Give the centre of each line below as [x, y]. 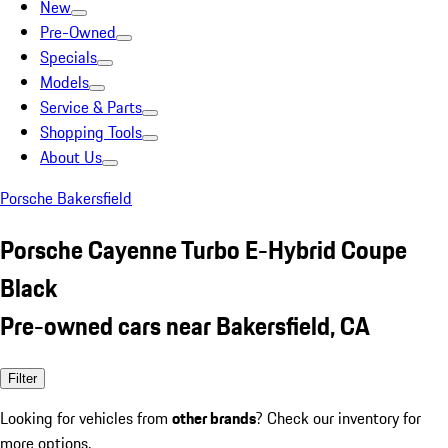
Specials [68, 57]
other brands [214, 417]
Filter [22, 378]
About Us [71, 157]
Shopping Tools [91, 132]
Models [64, 82]
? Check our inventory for [338, 417]
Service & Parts [91, 107]
